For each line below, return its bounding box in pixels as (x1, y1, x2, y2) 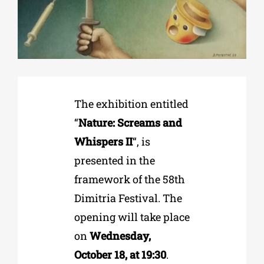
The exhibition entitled (74, 96, 189, 111)
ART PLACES (12, 147, 53, 157)
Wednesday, (89, 228, 151, 243)
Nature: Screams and (78, 115, 182, 130)
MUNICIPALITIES (12, 186, 68, 196)
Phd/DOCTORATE (12, 31, 68, 40)
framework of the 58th (74, 171, 185, 186)
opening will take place (74, 209, 190, 224)
